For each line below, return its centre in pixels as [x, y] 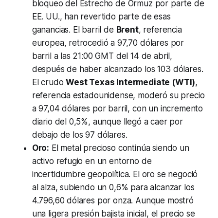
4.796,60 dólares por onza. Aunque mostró [113, 201]
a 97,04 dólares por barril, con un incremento [118, 109]
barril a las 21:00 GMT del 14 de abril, [102, 56]
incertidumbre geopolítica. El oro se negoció [115, 174]
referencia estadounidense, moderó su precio [118, 96]
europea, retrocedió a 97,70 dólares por [108, 43]
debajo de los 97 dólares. [80, 135]
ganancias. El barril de [74, 30]
